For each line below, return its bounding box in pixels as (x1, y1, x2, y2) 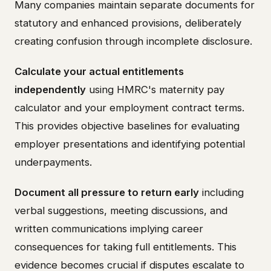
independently (15, 83, 86, 96)
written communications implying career (15, 223, 203, 235)
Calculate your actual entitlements (15, 65, 184, 78)
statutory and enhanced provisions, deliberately (15, 17, 241, 30)
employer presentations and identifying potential (15, 138, 245, 151)
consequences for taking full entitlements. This (15, 241, 237, 253)
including (199, 186, 244, 199)
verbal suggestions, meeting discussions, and (15, 204, 227, 217)
